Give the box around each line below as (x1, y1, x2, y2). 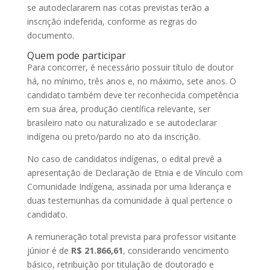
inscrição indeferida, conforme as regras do (27, 15, 197, 27)
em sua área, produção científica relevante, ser (27, 102, 210, 115)
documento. (27, 29, 74, 41)
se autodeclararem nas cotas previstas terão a (27, 1, 209, 13)
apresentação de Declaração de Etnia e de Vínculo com (27, 166, 243, 178)
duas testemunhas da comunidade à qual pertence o (27, 194, 233, 206)
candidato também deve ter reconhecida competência (27, 89, 239, 101)
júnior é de (27, 244, 71, 256)
